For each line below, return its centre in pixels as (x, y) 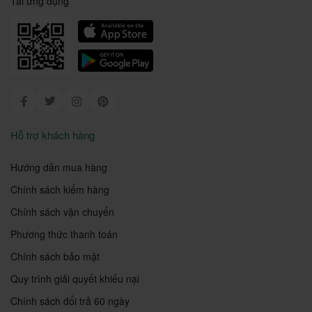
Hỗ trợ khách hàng (53, 134)
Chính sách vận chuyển (62, 211)
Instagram (104, 99)
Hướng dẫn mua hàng (59, 167)
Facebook (49, 99)
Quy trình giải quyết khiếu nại (75, 278)
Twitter (70, 99)
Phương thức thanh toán (64, 234)
